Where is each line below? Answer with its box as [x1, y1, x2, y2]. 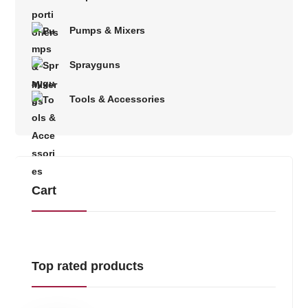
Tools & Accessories [69, 93, 166, 105]
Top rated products [32, 259, 144, 274]
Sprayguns [69, 59, 121, 71]
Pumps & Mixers [69, 25, 146, 36]
